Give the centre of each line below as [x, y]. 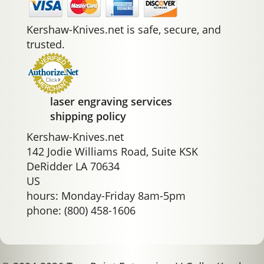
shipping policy [88, 116]
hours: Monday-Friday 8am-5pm [106, 196]
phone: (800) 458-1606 [81, 211]
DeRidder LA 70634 [73, 166]
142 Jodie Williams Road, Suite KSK [112, 152]
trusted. [46, 44]
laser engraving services [111, 102]
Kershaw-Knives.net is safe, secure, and [124, 30]
